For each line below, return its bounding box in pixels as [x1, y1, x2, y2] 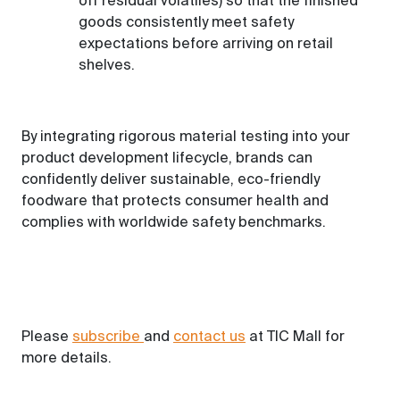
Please [21, 330, 72, 345]
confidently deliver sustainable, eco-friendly [21, 173, 320, 187]
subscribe [72, 330, 144, 345]
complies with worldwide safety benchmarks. [21, 216, 326, 230]
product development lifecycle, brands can [21, 152, 312, 166]
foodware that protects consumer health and [21, 195, 329, 209]
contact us [173, 330, 246, 345]
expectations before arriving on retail [79, 37, 333, 52]
